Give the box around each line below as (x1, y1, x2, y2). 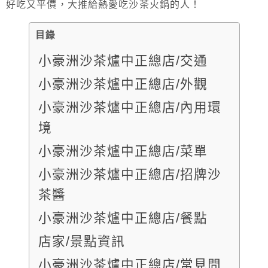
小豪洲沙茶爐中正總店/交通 (38, 53, 208, 68)
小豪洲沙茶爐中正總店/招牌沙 (38, 166, 222, 182)
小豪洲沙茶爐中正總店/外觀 (38, 76, 208, 92)
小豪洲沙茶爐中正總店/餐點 (38, 210, 208, 226)
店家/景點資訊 (38, 233, 125, 249)
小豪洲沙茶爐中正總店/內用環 (38, 99, 222, 115)
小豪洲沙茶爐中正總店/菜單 (38, 143, 208, 159)
